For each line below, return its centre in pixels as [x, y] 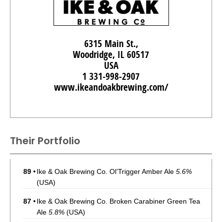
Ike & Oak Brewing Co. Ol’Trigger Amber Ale [106, 172]
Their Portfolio [45, 141]
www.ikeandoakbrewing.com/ [111, 87]
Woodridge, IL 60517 [111, 55]
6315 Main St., [111, 44]
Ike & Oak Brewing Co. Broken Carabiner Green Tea [118, 201]
